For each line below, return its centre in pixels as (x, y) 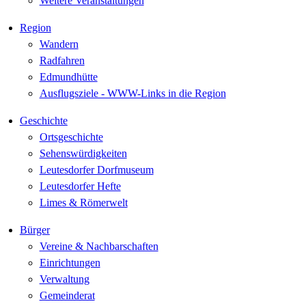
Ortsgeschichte (71, 137)
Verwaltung (64, 279)
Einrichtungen (70, 263)
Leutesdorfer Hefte (80, 186)
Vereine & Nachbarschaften (99, 246)
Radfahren (62, 60)
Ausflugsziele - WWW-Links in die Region (133, 93)
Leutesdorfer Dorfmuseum (96, 170)
